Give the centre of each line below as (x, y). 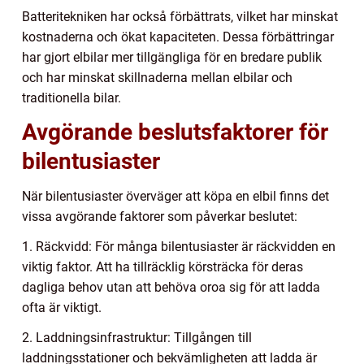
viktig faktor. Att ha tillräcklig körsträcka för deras (162, 267)
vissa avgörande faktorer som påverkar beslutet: (160, 217)
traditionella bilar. (71, 98)
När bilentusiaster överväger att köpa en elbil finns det (175, 197)
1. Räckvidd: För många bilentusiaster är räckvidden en (179, 247)
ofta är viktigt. (62, 308)
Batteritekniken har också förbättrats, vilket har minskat (180, 17)
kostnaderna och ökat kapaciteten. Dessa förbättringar (178, 37)
